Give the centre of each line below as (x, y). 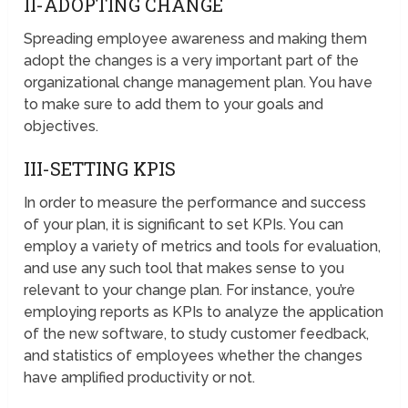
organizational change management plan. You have (199, 83)
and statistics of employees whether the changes (194, 356)
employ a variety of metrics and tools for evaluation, (203, 247)
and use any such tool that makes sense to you (184, 269)
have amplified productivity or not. (140, 378)
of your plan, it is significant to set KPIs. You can (184, 225)
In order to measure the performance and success (195, 203)
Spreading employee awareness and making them (196, 39)
